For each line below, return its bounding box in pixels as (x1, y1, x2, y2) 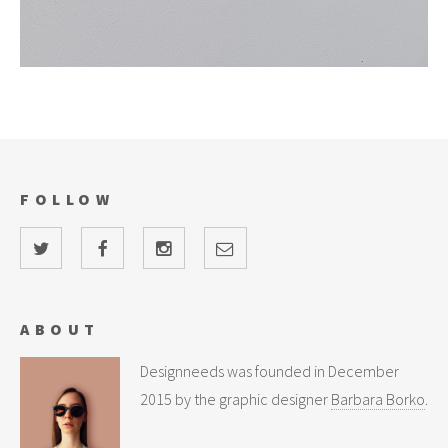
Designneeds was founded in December (140, 361, 399, 382)
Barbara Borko (331, 389, 425, 410)
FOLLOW (20, 188, 115, 209)
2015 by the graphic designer (140, 389, 331, 410)
